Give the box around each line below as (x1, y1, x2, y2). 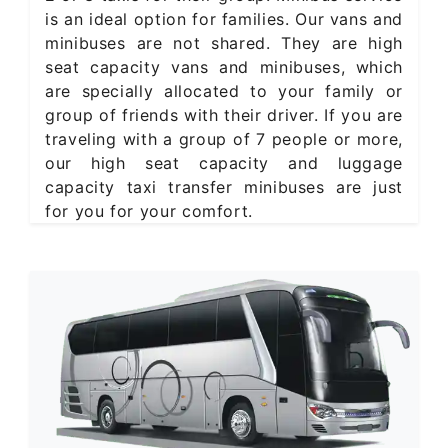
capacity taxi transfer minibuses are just (45, 176, 403, 197)
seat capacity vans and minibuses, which (45, 56, 403, 77)
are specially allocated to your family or (45, 80, 403, 101)
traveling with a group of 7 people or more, (45, 128, 403, 149)
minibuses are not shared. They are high (45, 32, 403, 53)
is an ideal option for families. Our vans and (45, 8, 403, 29)
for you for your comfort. (45, 200, 253, 221)
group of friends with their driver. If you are (45, 104, 403, 125)
